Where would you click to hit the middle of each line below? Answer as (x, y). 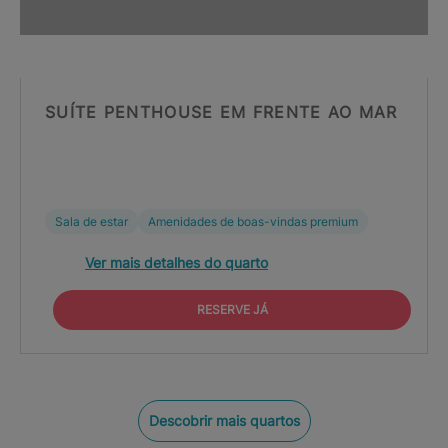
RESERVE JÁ (232, 309)
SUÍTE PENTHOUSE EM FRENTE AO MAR (221, 112)
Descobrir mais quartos (224, 420)
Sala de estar (91, 221)
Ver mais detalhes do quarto (176, 262)
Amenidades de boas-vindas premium (253, 221)
